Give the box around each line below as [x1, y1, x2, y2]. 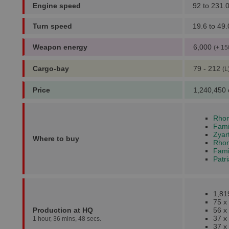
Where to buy [33, 134, 79, 143]
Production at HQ [33, 206, 93, 214]
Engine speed [33, 2, 81, 10]
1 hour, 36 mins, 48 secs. [33, 215, 101, 222]
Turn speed [33, 22, 72, 30]
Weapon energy [33, 43, 87, 51]
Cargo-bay [33, 64, 69, 73]
